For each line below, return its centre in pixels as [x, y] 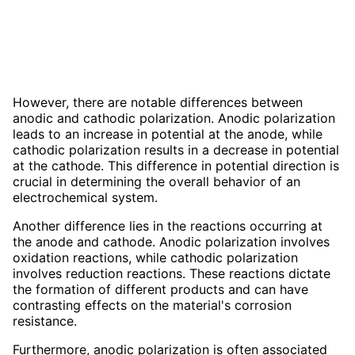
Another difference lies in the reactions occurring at [168, 225]
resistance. [45, 321]
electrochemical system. [85, 197]
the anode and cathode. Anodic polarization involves [171, 241]
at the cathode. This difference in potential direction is [176, 165]
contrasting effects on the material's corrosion [152, 305]
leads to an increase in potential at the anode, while [168, 134]
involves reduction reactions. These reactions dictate [172, 273]
